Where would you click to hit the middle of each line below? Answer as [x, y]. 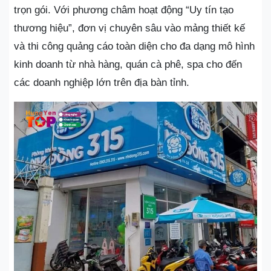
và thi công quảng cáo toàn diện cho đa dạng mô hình [134, 47]
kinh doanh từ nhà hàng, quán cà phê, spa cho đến [128, 65]
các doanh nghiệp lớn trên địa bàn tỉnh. [102, 83]
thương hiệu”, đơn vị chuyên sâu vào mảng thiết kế [129, 28]
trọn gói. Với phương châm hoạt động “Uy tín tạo [124, 10]
